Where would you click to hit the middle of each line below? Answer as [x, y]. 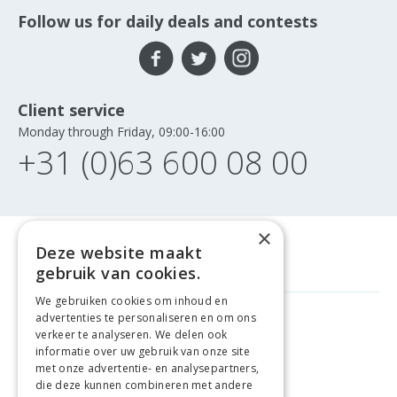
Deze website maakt [119, 253]
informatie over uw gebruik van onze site [143, 351]
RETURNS [213, 371]
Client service [71, 110]
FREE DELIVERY [171, 328]
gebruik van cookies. [118, 273]
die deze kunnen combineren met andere [144, 385]
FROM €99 [239, 328]
